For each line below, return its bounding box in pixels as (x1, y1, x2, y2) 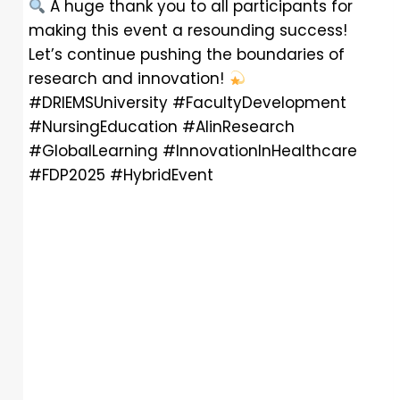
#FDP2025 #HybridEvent (29, 164, 213, 187)
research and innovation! (29, 68, 229, 90)
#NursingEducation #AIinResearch (29, 116, 295, 138)
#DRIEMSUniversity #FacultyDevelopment (29, 92, 346, 114)
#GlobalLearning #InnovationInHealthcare (29, 140, 357, 162)
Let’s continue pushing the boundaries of (29, 44, 345, 66)
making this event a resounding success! (29, 20, 347, 42)
